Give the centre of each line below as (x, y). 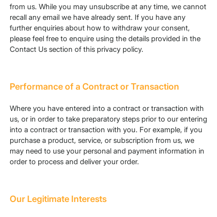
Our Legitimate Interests (58, 199)
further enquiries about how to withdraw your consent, (100, 28)
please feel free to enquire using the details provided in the (105, 39)
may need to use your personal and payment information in (107, 151)
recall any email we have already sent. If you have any (98, 17)
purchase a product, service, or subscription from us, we (102, 140)
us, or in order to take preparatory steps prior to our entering (108, 119)
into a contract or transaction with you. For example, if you (106, 130)
